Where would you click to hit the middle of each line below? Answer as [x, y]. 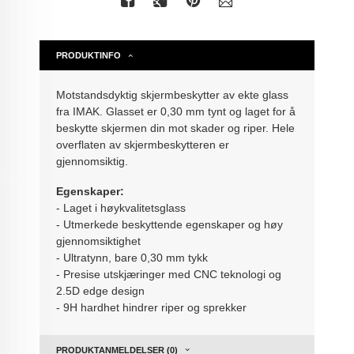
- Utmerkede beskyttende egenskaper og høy [170, 225]
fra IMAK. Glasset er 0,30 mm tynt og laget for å [176, 111]
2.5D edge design [101, 291]
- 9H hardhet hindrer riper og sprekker [152, 308]
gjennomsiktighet [99, 241]
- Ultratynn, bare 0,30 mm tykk [132, 258]
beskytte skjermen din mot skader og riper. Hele [176, 128]
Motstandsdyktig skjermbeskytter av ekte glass [173, 94]
